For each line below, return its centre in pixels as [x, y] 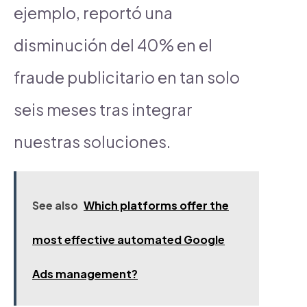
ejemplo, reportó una [93, 12]
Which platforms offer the [156, 205]
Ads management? [85, 273]
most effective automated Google [128, 239]
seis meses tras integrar [103, 109]
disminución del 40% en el [113, 45]
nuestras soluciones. [92, 141]
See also [55, 205]
